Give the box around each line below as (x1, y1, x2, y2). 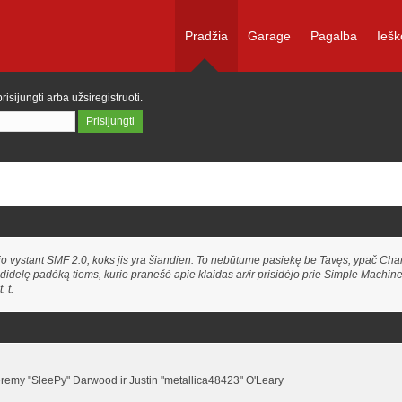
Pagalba (310, 29, 357, 43)
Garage (248, 29, 291, 43)
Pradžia (185, 29, 228, 43)
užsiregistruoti (72, 92, 140, 104)
